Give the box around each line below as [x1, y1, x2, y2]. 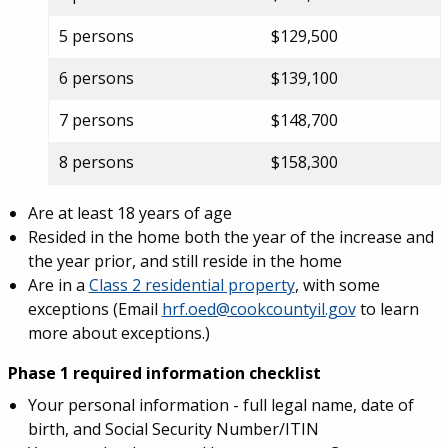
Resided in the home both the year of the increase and [27, 226, 434, 248]
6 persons [58, 67, 134, 89]
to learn [355, 298, 419, 320]
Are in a [27, 274, 89, 296]
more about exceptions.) [27, 322, 210, 344]
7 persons [58, 109, 134, 131]
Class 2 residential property [88, 274, 295, 296]
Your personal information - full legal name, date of [27, 394, 414, 416]
